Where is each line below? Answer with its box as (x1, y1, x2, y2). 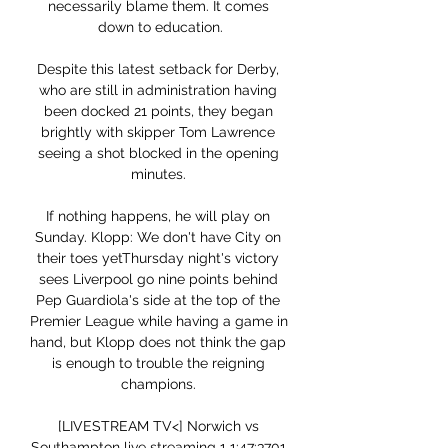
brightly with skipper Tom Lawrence (41, 124, 275, 141)
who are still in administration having (39, 82, 277, 99)
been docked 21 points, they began (43, 103, 273, 120)
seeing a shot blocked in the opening (37, 145, 279, 162)
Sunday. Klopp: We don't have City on (35, 229, 281, 246)
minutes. (130, 166, 190, 183)
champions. (120, 376, 200, 393)
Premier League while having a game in (30, 313, 288, 330)
